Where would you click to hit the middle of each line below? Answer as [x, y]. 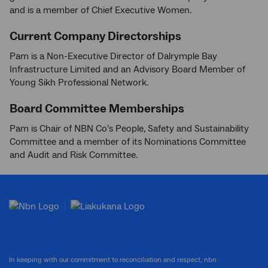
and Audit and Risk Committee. [74, 155]
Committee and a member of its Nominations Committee [128, 142]
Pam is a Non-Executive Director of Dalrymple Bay [113, 57]
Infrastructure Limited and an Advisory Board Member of [127, 70]
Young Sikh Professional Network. [79, 83]
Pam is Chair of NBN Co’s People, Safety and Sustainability [129, 129]
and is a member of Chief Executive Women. [100, 10]
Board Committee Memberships [97, 109]
